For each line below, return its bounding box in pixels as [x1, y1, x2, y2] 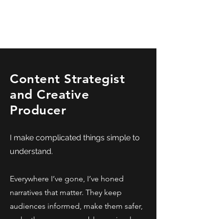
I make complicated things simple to [10, 133, 140, 142]
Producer [10, 103, 66, 118]
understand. [10, 147, 53, 156]
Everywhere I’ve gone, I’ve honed [10, 174, 124, 183]
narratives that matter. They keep [10, 188, 122, 197]
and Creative [10, 87, 89, 102]
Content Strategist [10, 71, 125, 87]
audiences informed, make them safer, [10, 201, 143, 211]
